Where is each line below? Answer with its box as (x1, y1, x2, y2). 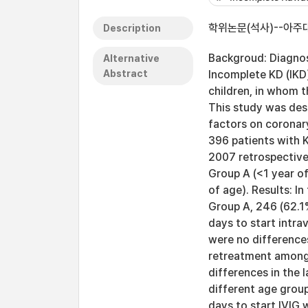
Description (103, 23, 161, 34)
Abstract (103, 68, 148, 79)
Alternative (103, 53, 159, 64)
